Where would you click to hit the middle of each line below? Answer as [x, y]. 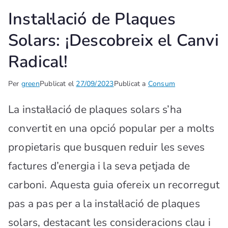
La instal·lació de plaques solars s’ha [95, 110]
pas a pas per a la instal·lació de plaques [104, 204]
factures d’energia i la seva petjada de [99, 166]
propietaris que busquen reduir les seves [107, 147]
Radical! [38, 62]
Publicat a [131, 84]
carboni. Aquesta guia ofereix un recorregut [114, 185]
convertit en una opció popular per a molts [111, 129]
